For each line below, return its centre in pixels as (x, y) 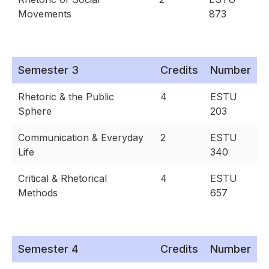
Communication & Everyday (81, 138)
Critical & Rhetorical (62, 179)
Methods (38, 193)
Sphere (35, 111)
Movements (45, 14)
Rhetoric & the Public (66, 97)
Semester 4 (48, 249)
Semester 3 (48, 70)
